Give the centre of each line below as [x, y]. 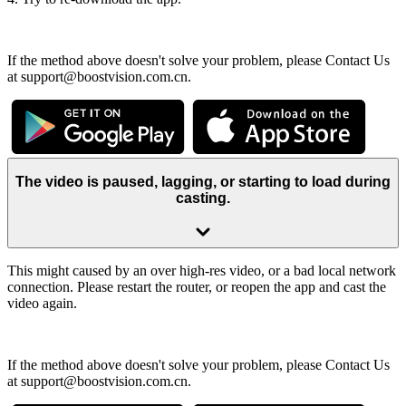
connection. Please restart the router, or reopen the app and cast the [197, 286]
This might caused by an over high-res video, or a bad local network [202, 270]
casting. [203, 198]
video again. [42, 303]
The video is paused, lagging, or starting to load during [203, 182]
